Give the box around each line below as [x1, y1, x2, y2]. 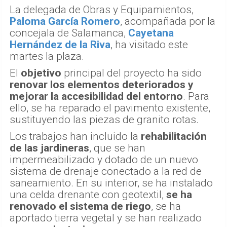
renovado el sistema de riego [10, 200, 151, 213]
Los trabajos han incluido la [10, 130, 141, 143]
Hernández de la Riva [10, 39, 110, 51]
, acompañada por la [120, 15, 215, 28]
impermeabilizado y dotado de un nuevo [10, 154, 198, 166]
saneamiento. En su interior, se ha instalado [10, 177, 213, 190]
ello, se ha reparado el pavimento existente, [10, 102, 210, 115]
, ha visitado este [110, 39, 188, 51]
